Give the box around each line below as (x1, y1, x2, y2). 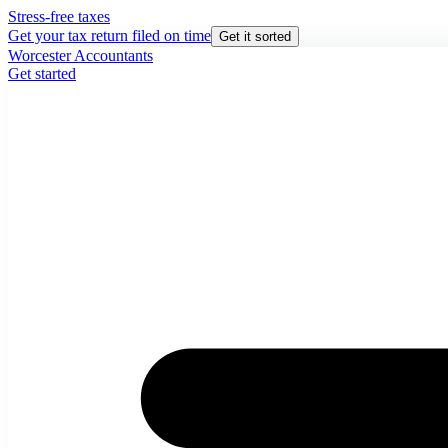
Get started (8, 65, 76, 82)
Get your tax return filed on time (8, 27, 211, 44)
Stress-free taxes (8, 8, 110, 25)
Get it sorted (219, 29, 291, 44)
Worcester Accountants (8, 47, 153, 64)
